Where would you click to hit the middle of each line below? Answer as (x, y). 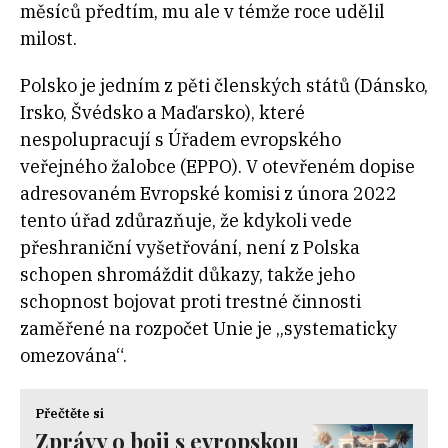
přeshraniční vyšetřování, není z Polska (190, 248)
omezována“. (73, 356)
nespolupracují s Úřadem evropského (180, 140)
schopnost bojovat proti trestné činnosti (190, 302)
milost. (50, 39)
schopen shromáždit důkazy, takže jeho (187, 275)
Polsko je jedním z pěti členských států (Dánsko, (224, 86)
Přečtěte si (69, 414)
